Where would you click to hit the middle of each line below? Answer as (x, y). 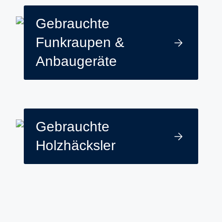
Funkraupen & (80, 42)
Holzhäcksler (76, 145)
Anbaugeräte (76, 61)
